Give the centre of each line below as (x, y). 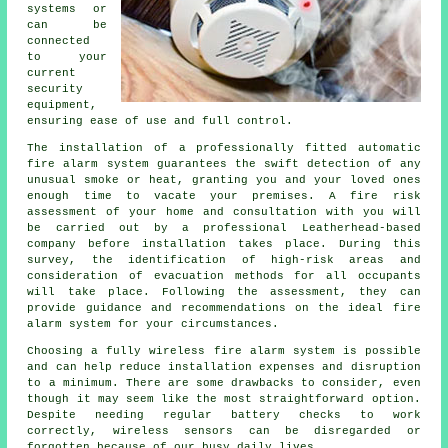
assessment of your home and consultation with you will (224, 211)
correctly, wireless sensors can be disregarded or (224, 430)
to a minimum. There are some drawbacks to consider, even (224, 382)
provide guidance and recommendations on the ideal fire (224, 307)
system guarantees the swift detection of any (259, 163)
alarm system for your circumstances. (153, 323)
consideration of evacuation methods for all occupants (224, 275)
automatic (389, 147)
